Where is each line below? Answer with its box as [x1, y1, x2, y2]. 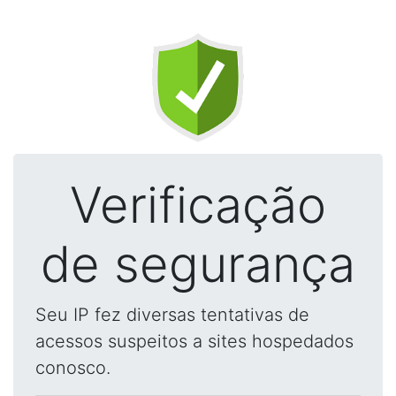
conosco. [35, 357, 110, 378]
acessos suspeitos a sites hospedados [35, 331, 354, 352]
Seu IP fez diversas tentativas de [35, 304, 309, 325]
